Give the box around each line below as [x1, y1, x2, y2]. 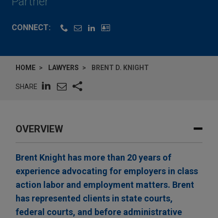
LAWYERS [48, 64, 79, 72]
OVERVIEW [16, 123, 63, 135]
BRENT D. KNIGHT [91, 64, 149, 72]
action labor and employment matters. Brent [16, 180, 194, 190]
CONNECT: [12, 23, 51, 33]
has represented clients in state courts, [16, 193, 173, 204]
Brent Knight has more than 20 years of [16, 152, 171, 163]
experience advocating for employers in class [16, 166, 198, 177]
